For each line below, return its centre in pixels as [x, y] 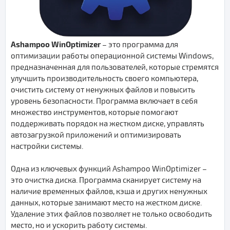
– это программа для [139, 44]
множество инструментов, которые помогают [94, 112]
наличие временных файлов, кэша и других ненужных [109, 191]
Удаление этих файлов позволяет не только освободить [111, 214]
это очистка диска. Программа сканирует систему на [106, 180]
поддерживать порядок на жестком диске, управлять [108, 123]
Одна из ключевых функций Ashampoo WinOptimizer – [109, 169]
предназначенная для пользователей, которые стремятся [115, 67]
